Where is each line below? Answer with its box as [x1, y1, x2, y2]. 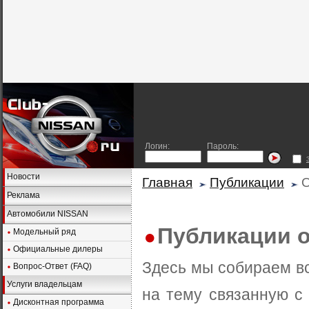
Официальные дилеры [13, 244, 103, 254]
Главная [142, 175, 192, 190]
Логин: [145, 141, 170, 151]
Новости [7, 172, 40, 181]
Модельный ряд [13, 227, 76, 237]
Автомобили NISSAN [7, 209, 88, 219]
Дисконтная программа [13, 297, 104, 307]
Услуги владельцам [7, 279, 82, 289]
